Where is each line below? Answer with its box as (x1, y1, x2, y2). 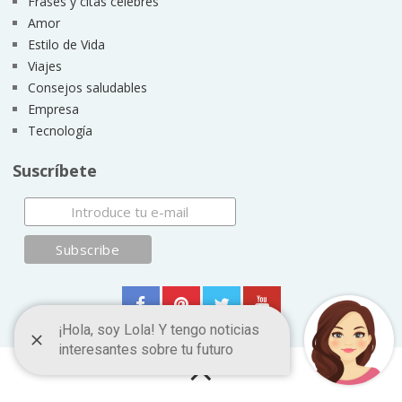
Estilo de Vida (27, 36, 105, 54)
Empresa (27, 100, 79, 118)
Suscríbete (12, 160, 97, 182)
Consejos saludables (27, 79, 147, 97)
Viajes (27, 57, 62, 75)
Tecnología (27, 122, 92, 140)
